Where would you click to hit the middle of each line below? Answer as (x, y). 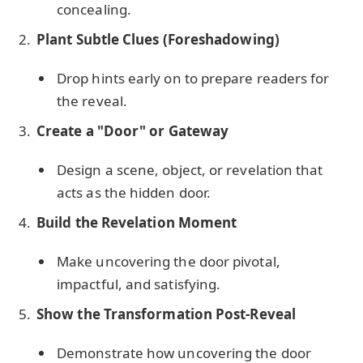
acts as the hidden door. (134, 193)
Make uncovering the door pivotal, (169, 262)
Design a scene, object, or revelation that (190, 170)
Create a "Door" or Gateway (133, 130)
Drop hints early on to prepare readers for (193, 79)
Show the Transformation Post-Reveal (166, 314)
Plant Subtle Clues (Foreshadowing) (158, 39)
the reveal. (92, 101)
